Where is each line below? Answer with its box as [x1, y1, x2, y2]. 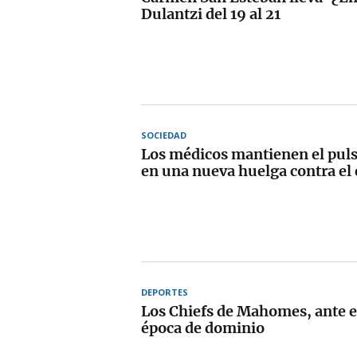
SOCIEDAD [141, 128, 186, 141]
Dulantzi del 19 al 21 [141, 4, 280, 23]
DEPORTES [141, 285, 188, 298]
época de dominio [141, 318, 265, 337]
